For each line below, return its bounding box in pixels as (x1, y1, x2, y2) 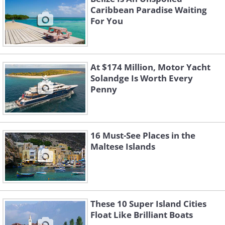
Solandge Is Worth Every (90, 72, 193, 84)
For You (90, 15, 123, 27)
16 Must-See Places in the (90, 130, 195, 141)
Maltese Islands (90, 141, 155, 152)
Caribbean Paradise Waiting (90, 4, 207, 16)
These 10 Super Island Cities (90, 198, 206, 209)
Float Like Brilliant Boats (90, 209, 193, 220)
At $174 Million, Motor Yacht (90, 61, 210, 73)
